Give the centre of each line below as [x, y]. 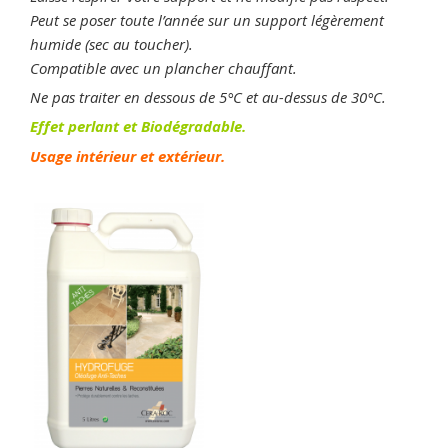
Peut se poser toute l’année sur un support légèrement [207, 20]
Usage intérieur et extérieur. [127, 157]
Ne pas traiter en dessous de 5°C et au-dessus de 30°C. [208, 97]
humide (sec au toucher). [111, 44]
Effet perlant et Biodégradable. [138, 127]
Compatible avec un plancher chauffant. [163, 68]
